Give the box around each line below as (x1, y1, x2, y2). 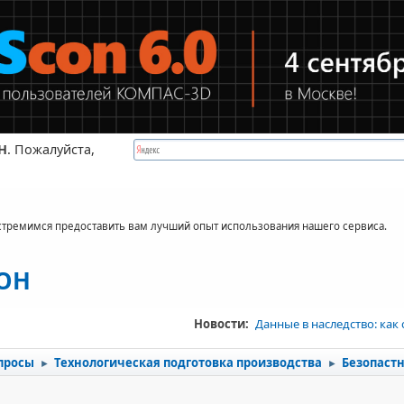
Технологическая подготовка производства (54, 353, 323, 371)
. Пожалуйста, (6, 140, 95, 158)
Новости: (193, 315, 252, 332)
